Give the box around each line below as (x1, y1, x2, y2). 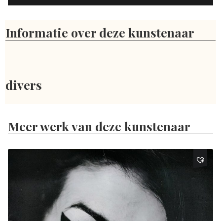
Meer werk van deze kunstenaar (8, 117, 191, 134)
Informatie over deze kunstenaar (5, 24, 195, 41)
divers (5, 76, 42, 93)
